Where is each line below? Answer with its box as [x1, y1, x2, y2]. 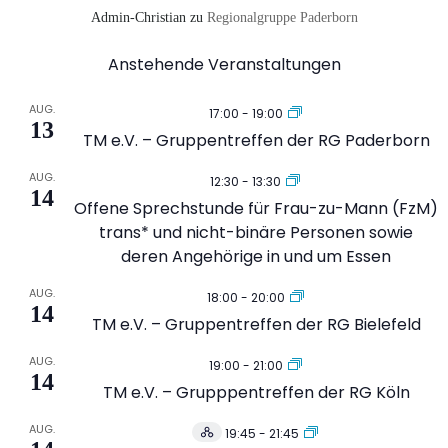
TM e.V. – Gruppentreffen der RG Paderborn [82, 128, 430, 152]
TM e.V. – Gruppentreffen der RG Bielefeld [91, 312, 421, 336]
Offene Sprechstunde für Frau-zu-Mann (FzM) [74, 196, 438, 220]
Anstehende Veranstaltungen [107, 52, 341, 76]
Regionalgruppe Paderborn [206, 9, 358, 25]
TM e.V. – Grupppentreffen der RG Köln [102, 380, 410, 404]
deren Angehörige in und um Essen [121, 244, 391, 268]
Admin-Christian [90, 9, 186, 25]
